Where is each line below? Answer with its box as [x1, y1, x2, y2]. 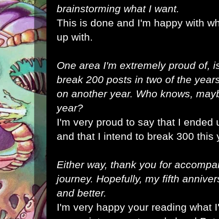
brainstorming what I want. [57, 3, 179, 14]
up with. [57, 31, 93, 43]
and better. [57, 187, 107, 198]
